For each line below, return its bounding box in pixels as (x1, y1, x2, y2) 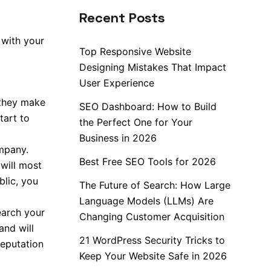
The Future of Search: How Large (79, 179, 230, 191)
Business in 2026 (79, 132, 157, 144)
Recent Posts (79, 9, 165, 25)
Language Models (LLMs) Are (79, 195, 214, 207)
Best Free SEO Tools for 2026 (79, 155, 216, 168)
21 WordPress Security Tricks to (79, 234, 225, 246)
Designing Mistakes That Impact (79, 61, 226, 73)
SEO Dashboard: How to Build (79, 100, 217, 113)
